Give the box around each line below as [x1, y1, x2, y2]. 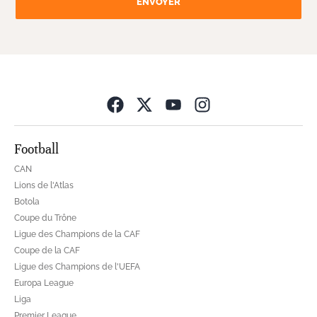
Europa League [14, 278, 74, 289]
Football [14, 141, 59, 158]
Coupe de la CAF [14, 246, 80, 256]
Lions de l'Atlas [14, 180, 74, 191]
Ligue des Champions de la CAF [14, 229, 140, 240]
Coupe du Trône [14, 213, 76, 224]
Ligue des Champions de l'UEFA [14, 262, 140, 272]
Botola [14, 197, 40, 207]
